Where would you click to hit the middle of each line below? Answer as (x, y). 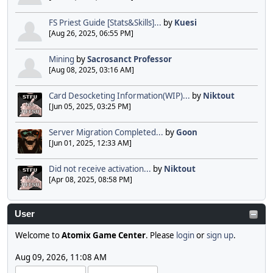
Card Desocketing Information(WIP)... (119, 96)
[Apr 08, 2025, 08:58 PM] (90, 180)
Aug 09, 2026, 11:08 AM (61, 257)
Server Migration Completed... (106, 133)
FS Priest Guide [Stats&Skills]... (105, 23)
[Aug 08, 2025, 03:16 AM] (91, 70)
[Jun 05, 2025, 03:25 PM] (90, 107)
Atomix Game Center (104, 236)
